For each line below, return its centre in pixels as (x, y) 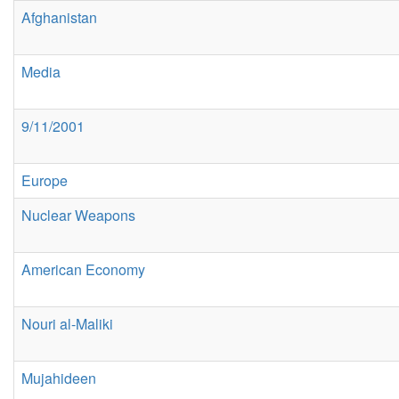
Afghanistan (59, 17)
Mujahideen (59, 378)
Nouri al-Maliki (67, 324)
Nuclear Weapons (78, 215)
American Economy (83, 269)
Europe (45, 180)
